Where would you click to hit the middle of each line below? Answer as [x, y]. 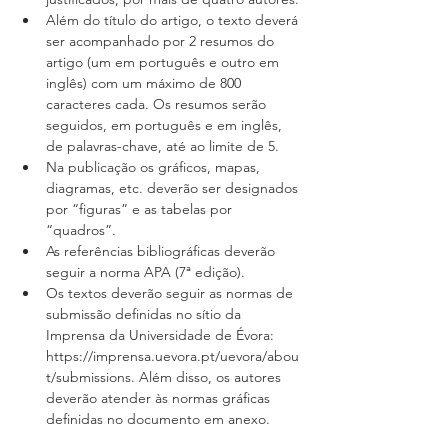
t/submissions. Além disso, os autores [165, 377]
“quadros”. [81, 230]
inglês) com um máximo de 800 [145, 83]
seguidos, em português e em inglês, [166, 125]
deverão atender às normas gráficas [160, 398]
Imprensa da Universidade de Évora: [162, 335]
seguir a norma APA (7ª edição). [149, 272]
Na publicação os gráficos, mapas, [155, 167]
